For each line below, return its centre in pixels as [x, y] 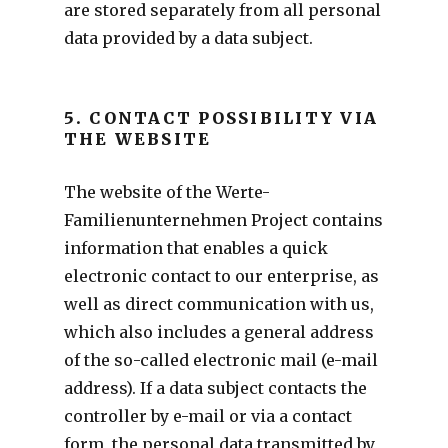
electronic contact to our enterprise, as [221, 275]
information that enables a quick [195, 247]
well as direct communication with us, [218, 303]
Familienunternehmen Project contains [223, 219]
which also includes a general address [218, 331]
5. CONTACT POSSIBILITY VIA [221, 117]
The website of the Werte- [166, 191]
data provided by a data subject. [188, 37]
